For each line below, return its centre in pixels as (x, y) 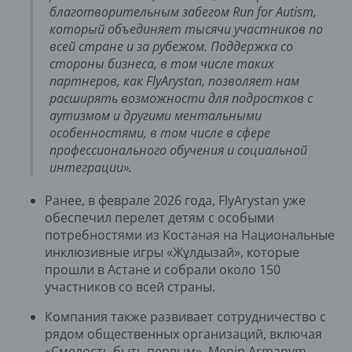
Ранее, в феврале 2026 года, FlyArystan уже (175, 200)
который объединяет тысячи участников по (186, 29)
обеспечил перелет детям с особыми (159, 217)
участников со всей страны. (130, 286)
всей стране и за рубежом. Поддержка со (171, 46)
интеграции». (91, 167)
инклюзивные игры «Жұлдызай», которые (172, 252)
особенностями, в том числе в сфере (160, 132)
